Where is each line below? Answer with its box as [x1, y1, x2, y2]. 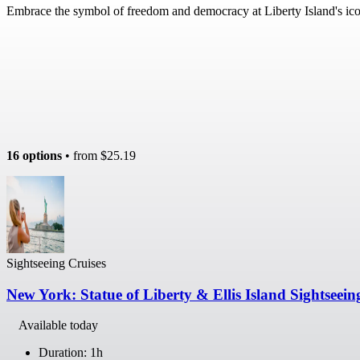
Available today [18, 318, 98, 333]
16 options [6, 148, 62, 162]
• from [62, 148, 100, 162]
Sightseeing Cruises [6, 256, 106, 270]
